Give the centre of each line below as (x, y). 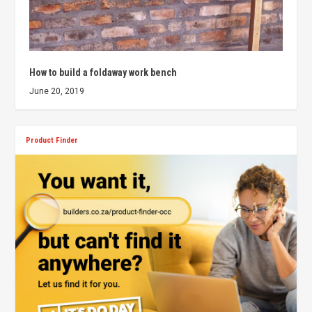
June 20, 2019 (57, 91)
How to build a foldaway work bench (103, 72)
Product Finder (52, 140)
